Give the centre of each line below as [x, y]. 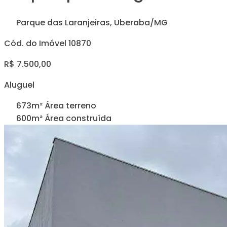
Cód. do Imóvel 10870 [48, 43]
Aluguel [19, 85]
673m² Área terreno [56, 105]
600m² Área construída [64, 118]
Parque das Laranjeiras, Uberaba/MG [91, 22]
